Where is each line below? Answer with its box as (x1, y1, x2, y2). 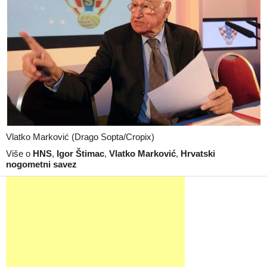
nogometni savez (6, 159, 77, 169)
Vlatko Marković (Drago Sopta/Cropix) (6, 132, 154, 142)
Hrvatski (181, 148, 215, 159)
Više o (6, 148, 33, 159)
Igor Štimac (57, 148, 104, 159)
